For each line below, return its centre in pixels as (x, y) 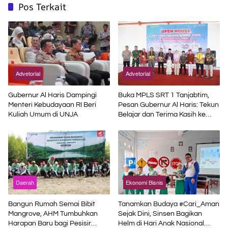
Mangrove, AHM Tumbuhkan (53, 213)
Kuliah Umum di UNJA (43, 114)
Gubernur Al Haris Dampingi (52, 95)
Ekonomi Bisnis (145, 182)
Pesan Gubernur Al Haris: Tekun (168, 105)
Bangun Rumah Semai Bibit (52, 204)
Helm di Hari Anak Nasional (161, 223)
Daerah (25, 182)
